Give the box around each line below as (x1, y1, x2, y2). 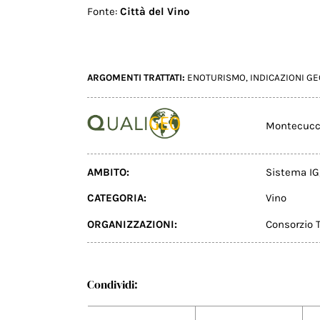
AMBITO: (87, 165, 129, 179)
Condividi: (87, 276, 138, 292)
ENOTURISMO (187, 72, 246, 84)
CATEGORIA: (87, 191, 146, 205)
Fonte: (87, 4, 117, 18)
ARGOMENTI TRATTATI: (87, 72, 187, 84)
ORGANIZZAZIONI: (87, 218, 177, 231)
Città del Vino (117, 4, 189, 18)
